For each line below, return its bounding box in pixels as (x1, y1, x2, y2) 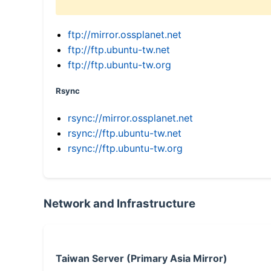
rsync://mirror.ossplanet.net (68, 111, 193, 124)
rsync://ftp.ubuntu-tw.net (68, 126, 181, 139)
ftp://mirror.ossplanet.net (68, 28, 181, 41)
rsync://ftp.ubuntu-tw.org (68, 142, 183, 154)
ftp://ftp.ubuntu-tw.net (68, 43, 170, 56)
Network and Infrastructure (44, 196, 195, 211)
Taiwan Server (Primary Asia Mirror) (56, 252, 227, 264)
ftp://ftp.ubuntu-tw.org (68, 58, 171, 71)
